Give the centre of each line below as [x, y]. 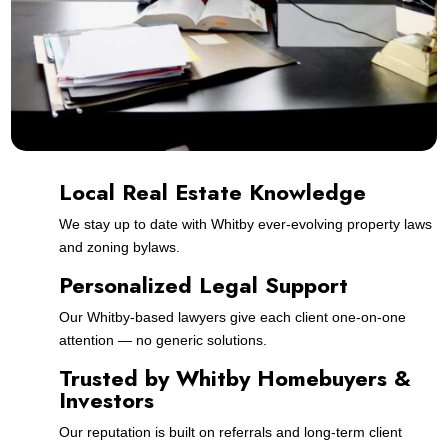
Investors [106, 399]
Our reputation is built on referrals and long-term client [230, 431]
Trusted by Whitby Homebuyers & [234, 377]
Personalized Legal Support [203, 284]
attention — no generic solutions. [162, 339]
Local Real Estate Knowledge [212, 191]
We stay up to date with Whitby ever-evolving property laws [245, 223]
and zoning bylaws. [119, 246]
